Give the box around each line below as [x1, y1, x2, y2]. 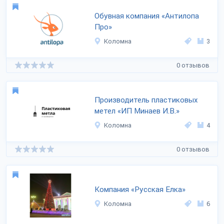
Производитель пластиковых [94, 95, 198, 104]
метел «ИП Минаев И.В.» [94, 106, 179, 115]
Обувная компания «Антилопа [94, 11, 199, 20]
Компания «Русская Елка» [94, 185, 185, 194]
